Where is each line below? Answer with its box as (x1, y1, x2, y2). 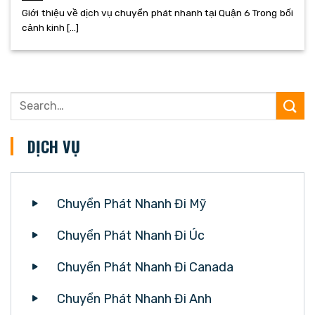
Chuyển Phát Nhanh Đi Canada (57, 259, 233, 275)
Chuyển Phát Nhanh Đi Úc (57, 227, 205, 243)
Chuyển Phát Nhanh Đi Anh (57, 290, 212, 307)
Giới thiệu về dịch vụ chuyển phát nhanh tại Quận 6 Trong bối (22, 7, 293, 19)
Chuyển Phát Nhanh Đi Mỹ (57, 195, 206, 212)
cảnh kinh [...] (22, 22, 79, 34)
